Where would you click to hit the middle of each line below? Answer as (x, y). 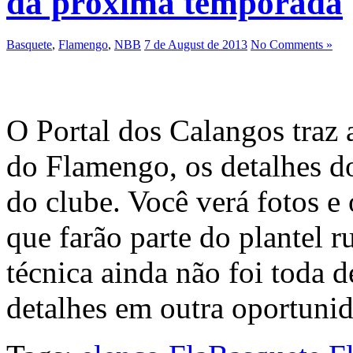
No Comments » (292, 45)
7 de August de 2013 (196, 45)
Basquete (29, 45)
